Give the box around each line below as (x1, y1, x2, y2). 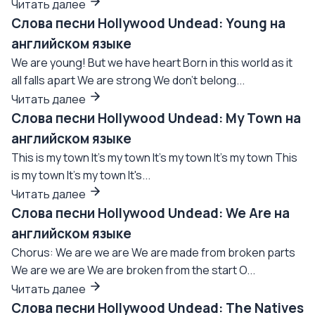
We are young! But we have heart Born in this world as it (11, 55, 292, 70)
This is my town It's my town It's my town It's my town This (11, 150, 297, 165)
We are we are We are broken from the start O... (11, 262, 255, 278)
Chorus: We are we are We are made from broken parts (11, 245, 295, 260)
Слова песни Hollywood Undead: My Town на (11, 109, 301, 127)
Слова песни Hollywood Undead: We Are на (11, 204, 290, 222)
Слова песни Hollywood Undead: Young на (11, 14, 285, 32)
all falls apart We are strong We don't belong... (11, 72, 245, 88)
